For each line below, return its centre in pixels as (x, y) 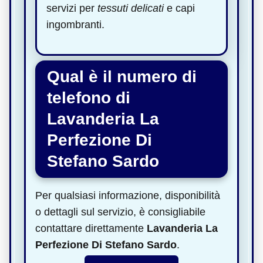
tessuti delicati (131, 8)
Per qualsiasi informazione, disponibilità (128, 195)
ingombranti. (75, 24)
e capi (179, 8)
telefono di (89, 97)
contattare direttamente (91, 228)
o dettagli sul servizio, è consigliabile (120, 212)
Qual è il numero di (122, 76)
